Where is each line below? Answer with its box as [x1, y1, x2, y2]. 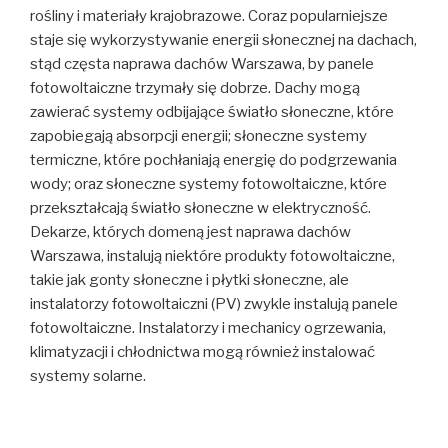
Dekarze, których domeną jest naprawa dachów [30, 222, 351, 241]
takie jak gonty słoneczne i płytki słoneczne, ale [30, 270, 349, 289]
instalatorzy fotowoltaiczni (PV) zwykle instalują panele [30, 294, 398, 313]
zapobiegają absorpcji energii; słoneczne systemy [30, 126, 367, 145]
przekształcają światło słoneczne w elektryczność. [30, 198, 371, 217]
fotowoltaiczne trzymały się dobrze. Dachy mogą [30, 78, 360, 97]
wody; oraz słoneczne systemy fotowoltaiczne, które [30, 174, 387, 193]
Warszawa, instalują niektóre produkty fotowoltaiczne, [30, 246, 395, 265]
